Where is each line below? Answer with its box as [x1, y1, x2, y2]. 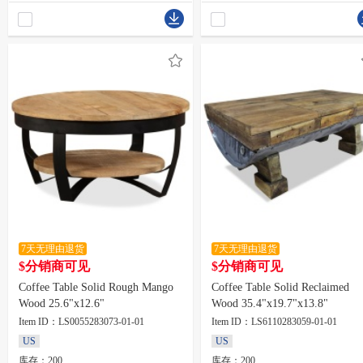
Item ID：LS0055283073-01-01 [19, 316, 144, 327]
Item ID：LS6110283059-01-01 [211, 316, 337, 327]
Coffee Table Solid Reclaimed [211, 281, 349, 293]
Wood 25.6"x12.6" [19, 297, 105, 310]
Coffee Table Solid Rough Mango [19, 281, 173, 293]
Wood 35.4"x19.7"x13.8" [211, 297, 328, 310]
